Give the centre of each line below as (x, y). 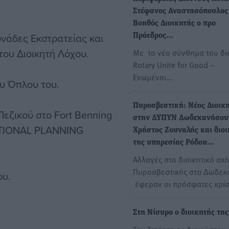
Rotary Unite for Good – (174, 65)
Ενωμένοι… (153, 77)
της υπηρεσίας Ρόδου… (174, 143)
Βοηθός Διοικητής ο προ (174, 24)
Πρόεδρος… (153, 36)
